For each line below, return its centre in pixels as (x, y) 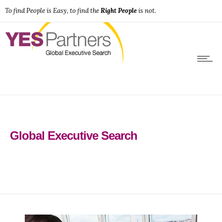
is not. (146, 11)
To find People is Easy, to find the (53, 11)
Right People (119, 11)
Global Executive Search (74, 135)
